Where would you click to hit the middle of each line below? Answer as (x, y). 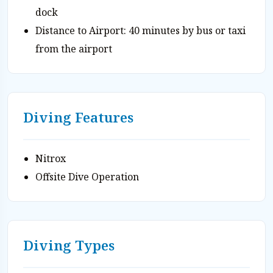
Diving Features (78, 117)
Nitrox (51, 158)
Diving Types (69, 245)
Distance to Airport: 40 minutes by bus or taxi (140, 30)
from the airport (74, 48)
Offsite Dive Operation (87, 176)
